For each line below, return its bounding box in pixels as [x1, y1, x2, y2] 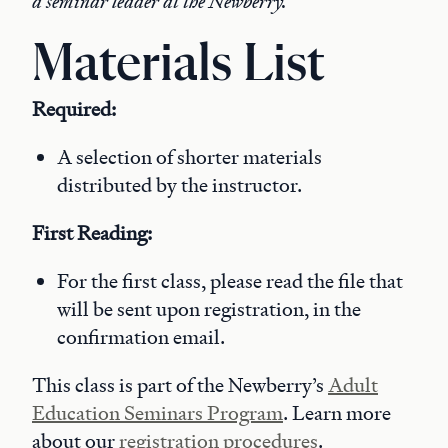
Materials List [32, 38, 325, 92]
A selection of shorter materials [57, 144, 322, 170]
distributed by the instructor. [57, 172, 302, 198]
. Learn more [283, 400, 391, 426]
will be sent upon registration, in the [57, 296, 361, 322]
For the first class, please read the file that [57, 268, 403, 294]
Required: [32, 96, 116, 122]
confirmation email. [57, 324, 225, 350]
